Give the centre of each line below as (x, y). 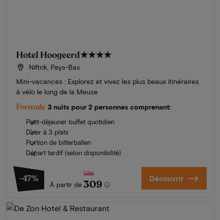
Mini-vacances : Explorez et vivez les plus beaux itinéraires (108, 82)
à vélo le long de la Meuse (57, 92)
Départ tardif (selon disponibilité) (73, 153)
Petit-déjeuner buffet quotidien (70, 122)
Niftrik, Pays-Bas (53, 67)
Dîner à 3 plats (47, 132)
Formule (31, 107)
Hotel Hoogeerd (48, 55)
